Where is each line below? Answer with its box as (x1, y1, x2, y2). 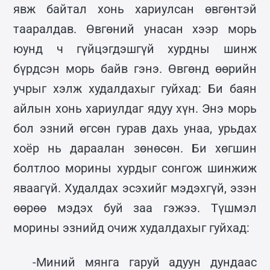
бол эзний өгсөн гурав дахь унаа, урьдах (13, 121, 257, 136)
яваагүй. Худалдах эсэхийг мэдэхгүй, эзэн (13, 180, 257, 195)
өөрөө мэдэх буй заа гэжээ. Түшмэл (13, 200, 257, 215)
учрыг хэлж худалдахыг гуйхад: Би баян (13, 81, 257, 96)
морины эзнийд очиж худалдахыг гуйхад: (13, 220, 250, 235)
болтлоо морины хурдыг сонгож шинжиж (13, 160, 257, 175)
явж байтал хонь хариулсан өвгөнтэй (13, 1, 257, 16)
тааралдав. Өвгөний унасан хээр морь (13, 21, 257, 36)
